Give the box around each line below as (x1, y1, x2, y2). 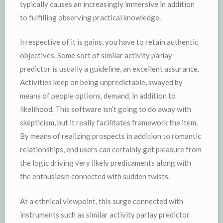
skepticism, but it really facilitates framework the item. (20, 118, 198, 127)
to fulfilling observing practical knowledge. (20, 12, 161, 22)
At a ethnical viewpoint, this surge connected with (20, 196, 183, 206)
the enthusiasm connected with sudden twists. (20, 172, 170, 181)
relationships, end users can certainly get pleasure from (20, 145, 202, 154)
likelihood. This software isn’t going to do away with (20, 105, 191, 113)
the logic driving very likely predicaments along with (20, 158, 191, 167)
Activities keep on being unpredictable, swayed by (20, 78, 183, 87)
